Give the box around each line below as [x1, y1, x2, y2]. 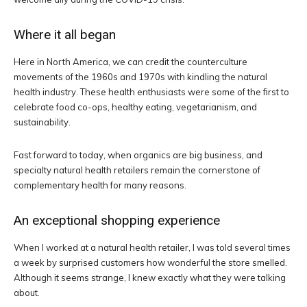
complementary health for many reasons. [14, 180, 186, 191]
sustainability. [14, 116, 71, 128]
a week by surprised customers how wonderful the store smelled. [14, 257, 287, 269]
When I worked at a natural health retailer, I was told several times [14, 242, 291, 254]
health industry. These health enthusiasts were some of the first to [14, 86, 289, 98]
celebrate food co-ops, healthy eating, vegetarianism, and [14, 101, 257, 113]
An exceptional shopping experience [14, 212, 220, 229]
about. [14, 287, 40, 299]
